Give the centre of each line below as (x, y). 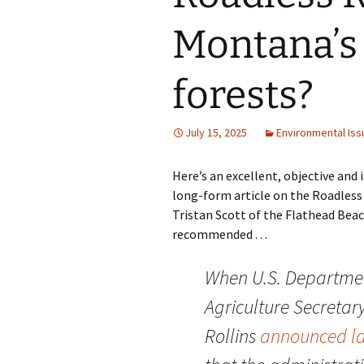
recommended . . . (220, 234)
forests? (243, 95)
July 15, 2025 (216, 132)
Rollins (232, 336)
